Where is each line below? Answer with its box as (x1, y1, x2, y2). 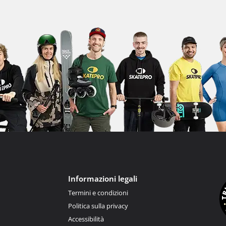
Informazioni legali (68, 173, 137, 184)
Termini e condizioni (68, 188, 128, 197)
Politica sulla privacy (68, 201, 128, 210)
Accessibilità (68, 214, 104, 223)
